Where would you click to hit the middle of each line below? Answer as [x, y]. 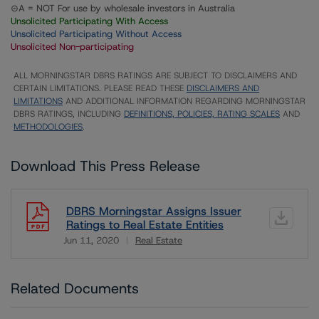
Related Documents [75, 288]
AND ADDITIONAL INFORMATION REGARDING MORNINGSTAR [184, 101]
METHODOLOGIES [48, 127]
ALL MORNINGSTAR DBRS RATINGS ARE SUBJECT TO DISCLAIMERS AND [155, 75]
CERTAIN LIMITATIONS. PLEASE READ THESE [100, 88]
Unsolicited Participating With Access [89, 21]
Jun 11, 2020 [91, 240]
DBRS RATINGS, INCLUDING [69, 114]
